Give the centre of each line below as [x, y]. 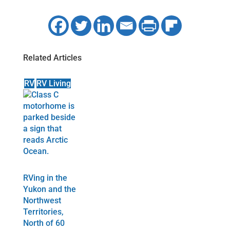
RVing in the [45, 178]
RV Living [53, 84]
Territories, [43, 212]
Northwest [42, 201]
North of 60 [44, 223]
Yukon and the [49, 189]
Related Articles [52, 58]
